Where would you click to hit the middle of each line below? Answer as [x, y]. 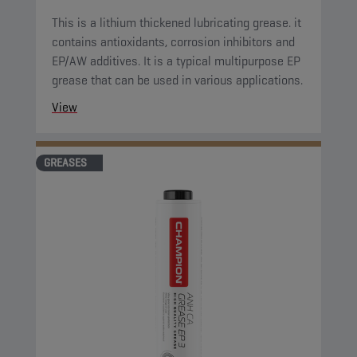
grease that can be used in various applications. [177, 80]
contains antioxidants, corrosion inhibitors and [173, 42]
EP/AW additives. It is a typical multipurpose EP [176, 61]
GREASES [65, 163]
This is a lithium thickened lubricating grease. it [177, 23]
